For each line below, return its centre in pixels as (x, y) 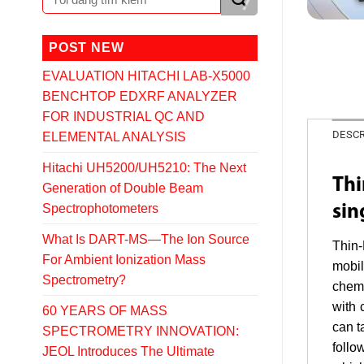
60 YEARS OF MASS (105, 310)
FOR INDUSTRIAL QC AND (123, 116)
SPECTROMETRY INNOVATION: (141, 331)
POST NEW (87, 47)
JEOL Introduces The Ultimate (128, 351)
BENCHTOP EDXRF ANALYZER (140, 96)
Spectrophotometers (100, 208)
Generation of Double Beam (123, 188)
